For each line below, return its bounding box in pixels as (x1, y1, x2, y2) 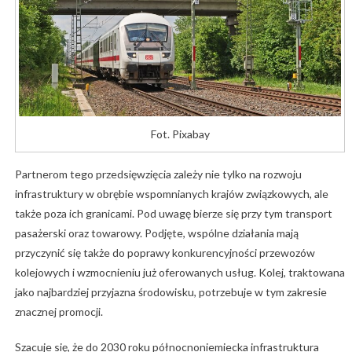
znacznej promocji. (14, 305, 103, 319)
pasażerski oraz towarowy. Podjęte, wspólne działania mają (14, 226, 299, 240)
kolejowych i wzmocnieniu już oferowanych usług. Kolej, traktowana (14, 266, 345, 280)
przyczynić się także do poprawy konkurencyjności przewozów (14, 246, 315, 260)
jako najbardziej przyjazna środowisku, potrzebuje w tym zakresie (14, 285, 327, 299)
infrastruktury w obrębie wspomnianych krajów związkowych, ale (14, 187, 328, 201)
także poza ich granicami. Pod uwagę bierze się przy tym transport (14, 207, 332, 221)
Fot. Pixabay (150, 127, 210, 141)
